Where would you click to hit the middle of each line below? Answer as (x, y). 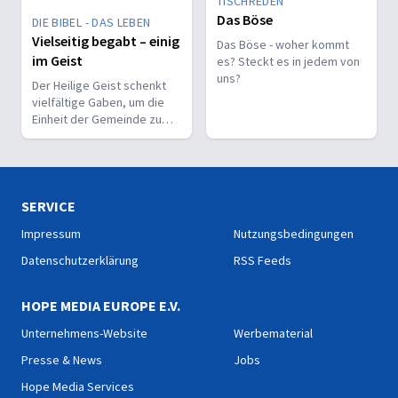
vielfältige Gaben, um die (98, 102)
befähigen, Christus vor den (106, 153)
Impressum (51, 234)
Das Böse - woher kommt (283, 44)
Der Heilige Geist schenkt (99, 85)
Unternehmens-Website (84, 333)
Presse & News (62, 360)
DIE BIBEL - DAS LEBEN (92, 22)
